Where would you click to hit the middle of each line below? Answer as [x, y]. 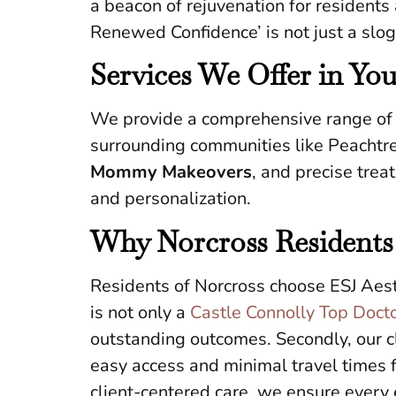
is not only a [140, 312]
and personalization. [171, 199]
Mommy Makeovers [171, 172]
